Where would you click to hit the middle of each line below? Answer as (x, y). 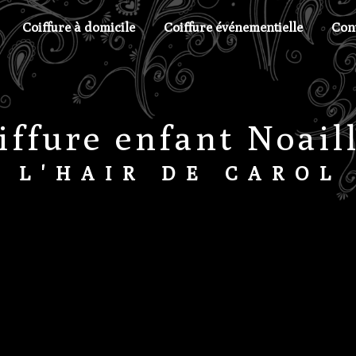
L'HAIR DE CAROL (180, 173)
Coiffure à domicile (79, 27)
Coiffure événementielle (233, 27)
